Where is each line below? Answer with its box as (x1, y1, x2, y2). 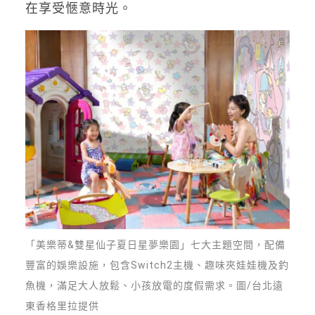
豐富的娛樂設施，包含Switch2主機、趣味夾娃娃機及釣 (25, 259, 289, 271)
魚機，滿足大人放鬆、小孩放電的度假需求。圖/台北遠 (25, 279, 283, 291)
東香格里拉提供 (25, 300, 99, 311)
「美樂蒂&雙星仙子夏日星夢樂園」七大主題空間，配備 (25, 238, 285, 250)
